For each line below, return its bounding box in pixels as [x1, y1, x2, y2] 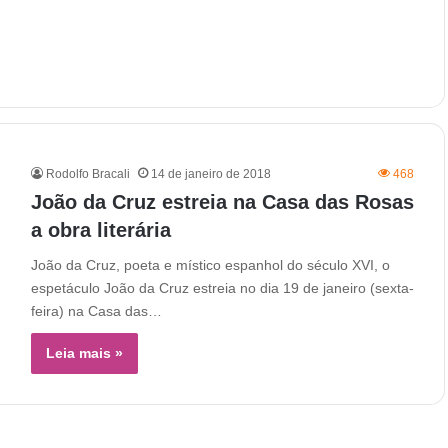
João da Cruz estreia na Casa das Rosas [31, 191, 414, 213]
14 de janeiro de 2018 [151, 167, 271, 181]
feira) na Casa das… [31, 303, 162, 319]
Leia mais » [46, 345, 123, 361]
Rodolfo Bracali [46, 167, 130, 181]
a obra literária [31, 219, 171, 241]
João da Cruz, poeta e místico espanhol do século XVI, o [31, 257, 390, 273]
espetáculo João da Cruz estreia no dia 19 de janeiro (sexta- [31, 280, 414, 296]
